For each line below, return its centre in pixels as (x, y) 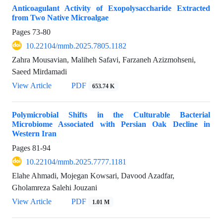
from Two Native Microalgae (60, 17)
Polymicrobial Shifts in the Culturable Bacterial (111, 114)
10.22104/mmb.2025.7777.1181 (76, 162)
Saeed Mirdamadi (39, 71)
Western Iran (34, 133)
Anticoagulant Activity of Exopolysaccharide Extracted (111, 8)
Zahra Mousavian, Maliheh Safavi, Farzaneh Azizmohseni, (104, 59)
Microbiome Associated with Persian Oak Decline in (111, 124)
